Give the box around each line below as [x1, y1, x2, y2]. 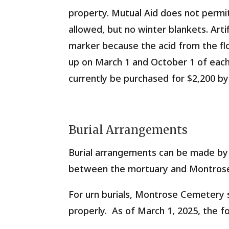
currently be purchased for [68, 72, 188, 85]
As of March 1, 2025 [112, 204, 198, 217]
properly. [68, 204, 112, 217]
